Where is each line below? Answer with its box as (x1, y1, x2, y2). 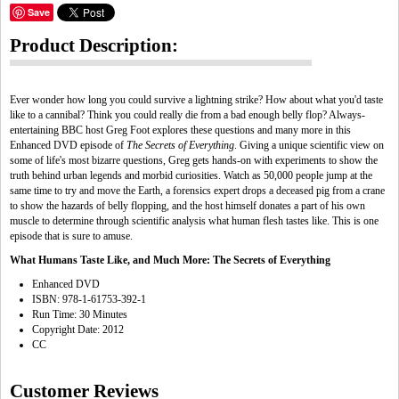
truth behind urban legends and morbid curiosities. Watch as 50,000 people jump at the (10, 169, 372, 182)
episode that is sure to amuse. (10, 230, 133, 242)
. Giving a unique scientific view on (234, 139, 384, 151)
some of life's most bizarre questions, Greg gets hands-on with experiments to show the (10, 154, 378, 167)
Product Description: (10, 36, 178, 55)
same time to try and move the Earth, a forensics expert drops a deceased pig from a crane (10, 184, 385, 197)
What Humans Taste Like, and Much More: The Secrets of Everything (10, 254, 330, 266)
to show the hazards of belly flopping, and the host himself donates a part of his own (10, 199, 365, 212)
